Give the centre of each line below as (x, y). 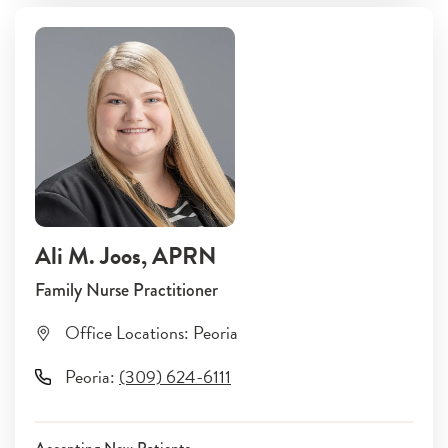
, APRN (179, 256)
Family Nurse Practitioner (126, 290)
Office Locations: (127, 332)
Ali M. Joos (88, 256)
